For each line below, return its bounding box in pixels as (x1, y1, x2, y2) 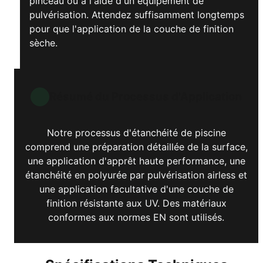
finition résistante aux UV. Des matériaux (46, 197, 227, 210)
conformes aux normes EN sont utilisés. (48, 211, 224, 224)
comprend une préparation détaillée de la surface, (25, 141, 248, 153)
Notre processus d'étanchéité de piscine (46, 127, 226, 139)
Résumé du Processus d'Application (49, 90, 242, 104)
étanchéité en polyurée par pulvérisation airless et (25, 169, 247, 181)
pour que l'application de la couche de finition (29, 22, 234, 35)
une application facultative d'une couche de (39, 183, 234, 195)
